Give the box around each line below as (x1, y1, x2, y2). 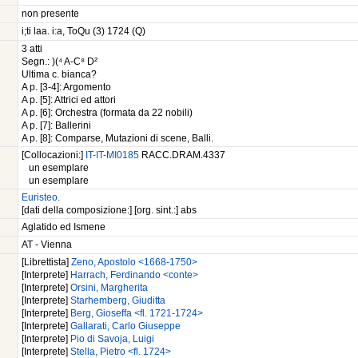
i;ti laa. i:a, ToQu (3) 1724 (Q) (22, 26, 145, 37)
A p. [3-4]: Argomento (22, 82, 111, 93)
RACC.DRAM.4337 (141, 150, 225, 161)
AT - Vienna (22, 240, 72, 250)
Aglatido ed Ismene (22, 222, 105, 233)
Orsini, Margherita (70, 283, 148, 293)
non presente (22, 9, 79, 19)
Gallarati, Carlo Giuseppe (70, 321, 181, 332)
